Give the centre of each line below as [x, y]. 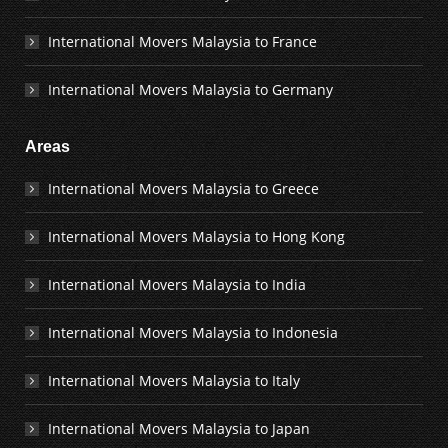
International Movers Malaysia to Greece [183, 188]
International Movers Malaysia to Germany [190, 89]
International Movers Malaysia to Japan [179, 428]
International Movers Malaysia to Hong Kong [196, 236]
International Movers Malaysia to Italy [174, 380]
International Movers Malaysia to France [182, 41]
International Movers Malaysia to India [177, 284]
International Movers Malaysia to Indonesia [193, 332]
